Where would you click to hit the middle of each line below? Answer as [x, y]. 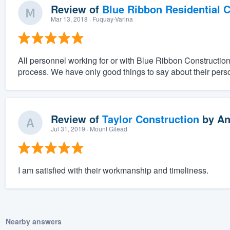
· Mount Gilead [106, 129]
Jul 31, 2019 [68, 129]
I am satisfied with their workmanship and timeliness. [113, 170]
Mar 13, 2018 [69, 19]
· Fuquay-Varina [110, 19]
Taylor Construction [150, 119]
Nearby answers [33, 222]
